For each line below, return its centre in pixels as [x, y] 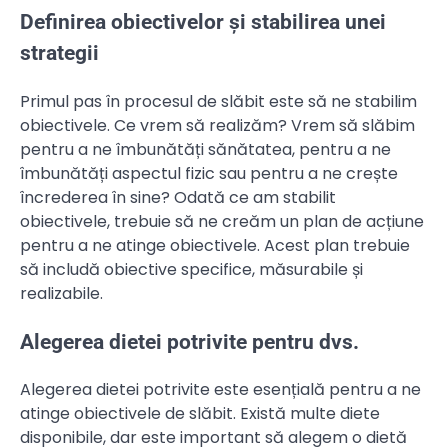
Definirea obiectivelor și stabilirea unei [203, 21]
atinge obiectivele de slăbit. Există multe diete [200, 414]
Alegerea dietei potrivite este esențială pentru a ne [220, 390]
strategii [59, 52]
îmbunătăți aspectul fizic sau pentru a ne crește [209, 173]
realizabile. [61, 293]
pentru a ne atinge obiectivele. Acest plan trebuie [215, 245]
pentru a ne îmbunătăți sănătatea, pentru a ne [205, 149]
